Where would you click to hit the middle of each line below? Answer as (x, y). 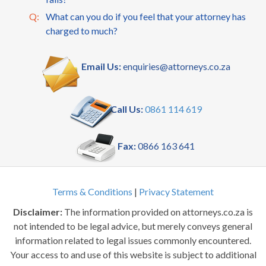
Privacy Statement (176, 192)
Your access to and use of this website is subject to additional (133, 255)
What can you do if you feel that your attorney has (146, 17)
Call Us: (126, 109)
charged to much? (82, 31)
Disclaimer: (38, 212)
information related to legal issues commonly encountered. (133, 240)
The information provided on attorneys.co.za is (158, 212)
